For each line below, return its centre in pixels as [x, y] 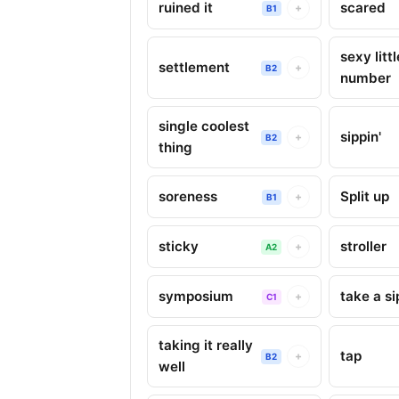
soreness [188, 196]
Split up [365, 196]
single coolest [204, 126]
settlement [194, 67]
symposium [196, 296]
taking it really [206, 345]
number [366, 78]
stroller [364, 246]
